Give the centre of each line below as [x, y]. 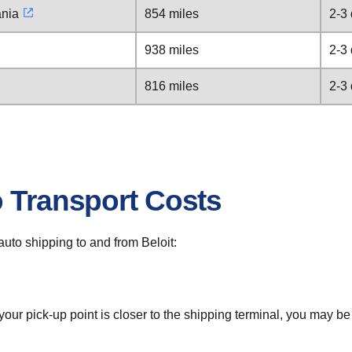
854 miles [172, 14]
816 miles [172, 86]
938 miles [172, 50]
